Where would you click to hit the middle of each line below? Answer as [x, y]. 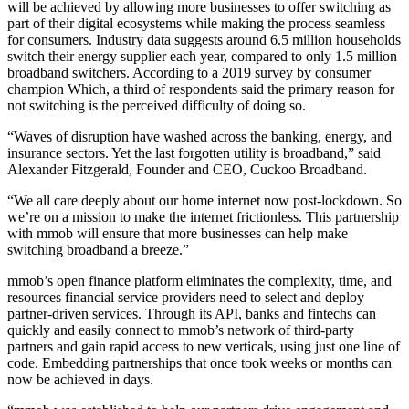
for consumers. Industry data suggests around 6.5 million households [204, 40]
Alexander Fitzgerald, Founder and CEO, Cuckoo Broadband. [187, 170]
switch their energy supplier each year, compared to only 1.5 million [202, 57]
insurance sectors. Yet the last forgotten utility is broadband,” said [194, 153]
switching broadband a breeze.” [98, 250]
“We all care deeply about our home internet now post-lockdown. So [204, 201]
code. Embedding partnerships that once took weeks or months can [199, 363]
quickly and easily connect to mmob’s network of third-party [181, 330]
